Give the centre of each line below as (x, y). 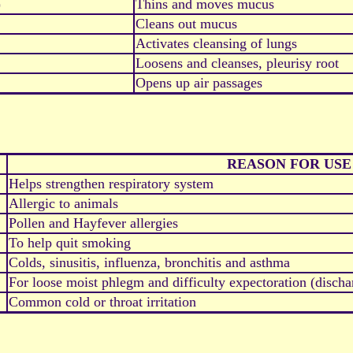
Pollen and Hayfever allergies (93, 223)
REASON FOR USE (287, 164)
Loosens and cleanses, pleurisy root (237, 63)
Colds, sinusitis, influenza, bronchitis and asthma (149, 263)
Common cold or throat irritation (102, 302)
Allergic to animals (63, 204)
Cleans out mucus (186, 24)
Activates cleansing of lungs (216, 44)
